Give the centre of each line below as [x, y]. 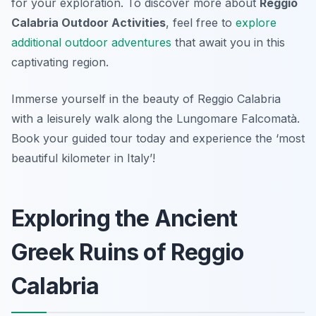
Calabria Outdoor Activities [89, 23]
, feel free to [201, 23]
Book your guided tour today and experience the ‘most [158, 139]
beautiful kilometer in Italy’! [83, 158]
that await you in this [228, 43]
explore [256, 23]
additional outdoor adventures [91, 43]
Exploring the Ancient [124, 219]
